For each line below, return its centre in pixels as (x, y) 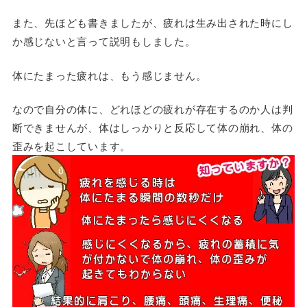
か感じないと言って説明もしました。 (104, 41)
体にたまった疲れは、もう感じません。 (109, 75)
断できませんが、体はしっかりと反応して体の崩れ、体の (152, 127)
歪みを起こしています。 (72, 146)
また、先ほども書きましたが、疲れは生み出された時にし (152, 23)
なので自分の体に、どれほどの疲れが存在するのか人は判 (152, 109)
